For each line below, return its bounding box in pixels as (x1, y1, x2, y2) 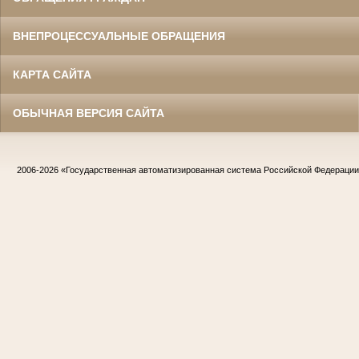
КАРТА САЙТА (13, 67, 91, 81)
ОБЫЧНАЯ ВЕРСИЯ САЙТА (13, 106, 164, 119)
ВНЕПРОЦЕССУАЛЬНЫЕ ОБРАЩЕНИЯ (13, 29, 225, 42)
